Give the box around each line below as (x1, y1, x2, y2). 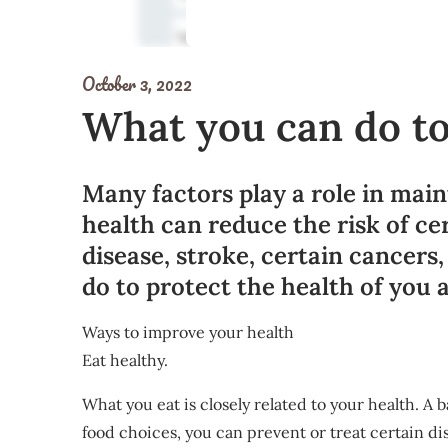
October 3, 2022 (82, 70, 192, 98)
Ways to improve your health (82, 322, 294, 342)
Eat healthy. (82, 350, 168, 370)
